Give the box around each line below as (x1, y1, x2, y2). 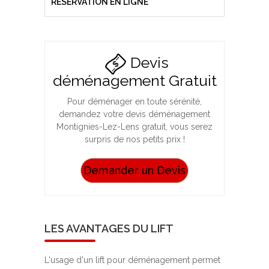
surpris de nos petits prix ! (84, 134, 185, 145)
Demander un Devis (83, 164, 186, 177)
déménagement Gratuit (52, 71, 217, 90)
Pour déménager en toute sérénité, (67, 97, 202, 107)
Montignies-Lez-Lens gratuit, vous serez (56, 122, 213, 132)
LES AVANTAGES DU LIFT (44, 222, 174, 235)
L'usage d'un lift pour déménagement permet (44, 255, 220, 265)
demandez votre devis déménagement (59, 109, 210, 119)
